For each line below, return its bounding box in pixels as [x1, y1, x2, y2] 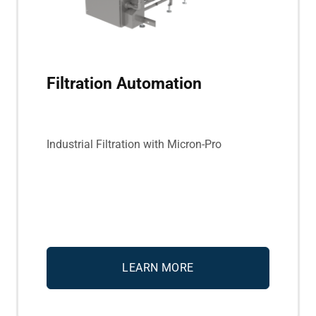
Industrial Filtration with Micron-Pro [47, 138, 221, 152]
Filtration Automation [47, 73, 202, 93]
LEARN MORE [122, 261, 194, 275]
